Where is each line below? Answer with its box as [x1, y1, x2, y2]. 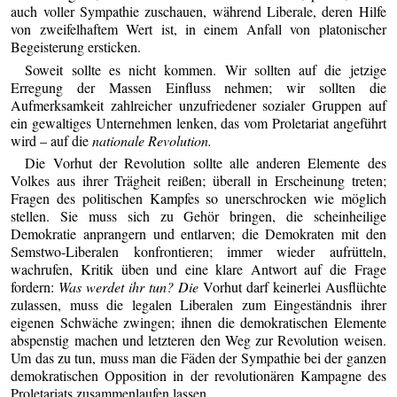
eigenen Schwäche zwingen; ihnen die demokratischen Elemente [11, 313, 386, 331]
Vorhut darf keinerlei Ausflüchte [198, 277, 386, 296]
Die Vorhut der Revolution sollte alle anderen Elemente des [25, 153, 386, 172]
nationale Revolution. [92, 130, 213, 150]
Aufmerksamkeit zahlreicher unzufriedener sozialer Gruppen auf [11, 95, 386, 114]
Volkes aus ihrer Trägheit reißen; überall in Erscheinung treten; [11, 171, 386, 190]
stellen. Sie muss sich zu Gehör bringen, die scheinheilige [11, 206, 386, 225]
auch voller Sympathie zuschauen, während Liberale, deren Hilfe [11, 2, 386, 21]
